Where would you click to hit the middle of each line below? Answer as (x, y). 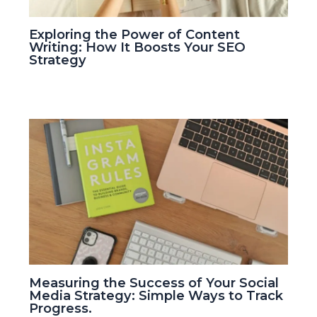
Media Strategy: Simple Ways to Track (156, 295)
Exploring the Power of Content (135, 35)
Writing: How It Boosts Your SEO (138, 47)
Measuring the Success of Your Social (154, 282)
